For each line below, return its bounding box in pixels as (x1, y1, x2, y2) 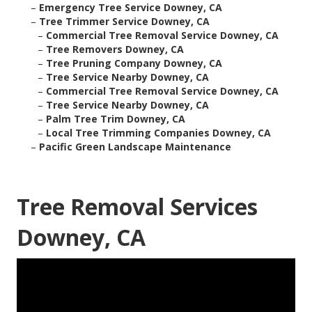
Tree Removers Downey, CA (46, 42, 184, 56)
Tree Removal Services (17, 192, 258, 222)
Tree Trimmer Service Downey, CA (39, 15, 210, 29)
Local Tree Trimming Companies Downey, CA (46, 126, 271, 140)
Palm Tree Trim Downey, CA (46, 112, 185, 126)
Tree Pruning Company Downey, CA (46, 56, 222, 70)
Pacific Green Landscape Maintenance (39, 140, 231, 154)
